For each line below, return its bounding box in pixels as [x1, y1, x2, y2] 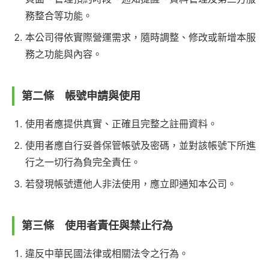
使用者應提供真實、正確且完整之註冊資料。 [25, 118, 217, 130]
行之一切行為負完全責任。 [25, 156, 141, 169]
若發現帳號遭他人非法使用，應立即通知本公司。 [25, 178, 237, 190]
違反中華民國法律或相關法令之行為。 [25, 247, 189, 260]
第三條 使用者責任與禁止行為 [22, 219, 173, 232]
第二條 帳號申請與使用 [22, 89, 141, 103]
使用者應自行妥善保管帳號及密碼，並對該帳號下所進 [25, 139, 256, 152]
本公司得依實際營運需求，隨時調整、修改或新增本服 [25, 31, 256, 44]
